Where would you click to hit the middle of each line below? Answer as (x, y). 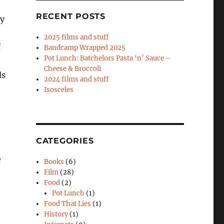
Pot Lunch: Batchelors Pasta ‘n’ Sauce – (108, 58)
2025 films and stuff (76, 37)
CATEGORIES (65, 141)
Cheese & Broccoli (73, 69)
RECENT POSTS (70, 16)
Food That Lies (68, 204)
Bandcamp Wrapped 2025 (85, 48)
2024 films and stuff (76, 79)
